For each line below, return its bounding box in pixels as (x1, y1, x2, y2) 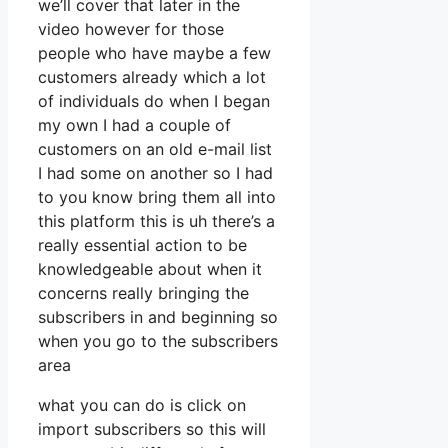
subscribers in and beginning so (38, 307, 278, 328)
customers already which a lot (38, 67, 266, 88)
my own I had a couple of (38, 115, 231, 136)
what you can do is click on (38, 395, 246, 416)
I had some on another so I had (38, 163, 273, 184)
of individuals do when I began (38, 91, 270, 112)
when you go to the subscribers (38, 331, 278, 352)
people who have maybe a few (38, 43, 271, 64)
